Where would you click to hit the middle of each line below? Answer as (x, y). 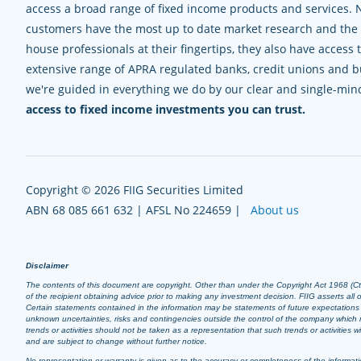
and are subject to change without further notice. (116, 341)
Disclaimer (47, 265)
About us (275, 210)
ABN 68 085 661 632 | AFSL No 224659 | (138, 210)
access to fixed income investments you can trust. (166, 109)
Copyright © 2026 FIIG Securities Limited (135, 189)
